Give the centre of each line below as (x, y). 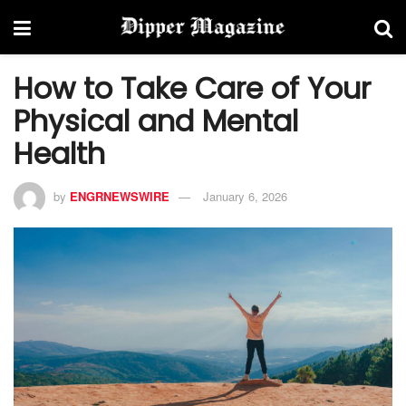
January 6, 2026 (245, 196)
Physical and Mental (156, 121)
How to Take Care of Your (192, 88)
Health (59, 154)
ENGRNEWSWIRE (120, 196)
